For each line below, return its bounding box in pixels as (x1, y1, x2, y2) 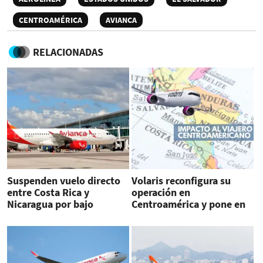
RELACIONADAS (33, 45, 103, 59)
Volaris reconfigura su (131, 174, 231, 188)
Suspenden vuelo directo (7, 174, 120, 188)
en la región (131, 221, 186, 235)
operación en (131, 186, 190, 200)
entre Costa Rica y (7, 186, 89, 200)
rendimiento (7, 209, 64, 223)
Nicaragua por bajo (7, 197, 93, 211)
